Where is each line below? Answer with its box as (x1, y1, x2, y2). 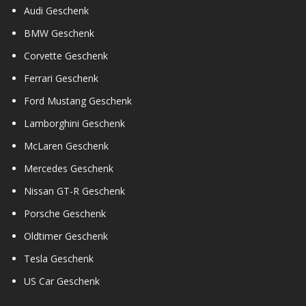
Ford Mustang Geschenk (24, 94, 132, 107)
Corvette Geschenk (24, 49, 108, 62)
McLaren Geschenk (24, 139, 109, 152)
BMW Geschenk (24, 27, 94, 40)
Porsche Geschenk (24, 207, 106, 220)
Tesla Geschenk (24, 252, 94, 265)
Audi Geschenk (24, 4, 89, 17)
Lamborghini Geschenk (24, 117, 125, 130)
